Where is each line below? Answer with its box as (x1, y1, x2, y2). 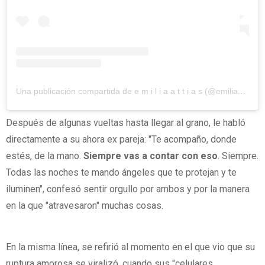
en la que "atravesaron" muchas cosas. (6, 199, 163, 211)
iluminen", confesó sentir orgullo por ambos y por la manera (6, 183, 250, 195)
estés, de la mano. (6, 150, 83, 161)
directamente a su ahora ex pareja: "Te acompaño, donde (6, 133, 237, 145)
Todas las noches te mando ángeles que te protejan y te (6, 166, 237, 178)
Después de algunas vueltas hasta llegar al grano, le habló (6, 117, 245, 128)
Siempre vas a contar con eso (83, 150, 218, 161)
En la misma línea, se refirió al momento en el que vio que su (6, 241, 255, 253)
